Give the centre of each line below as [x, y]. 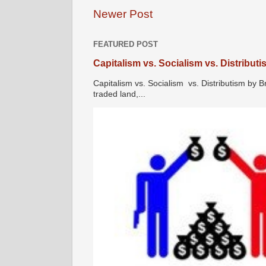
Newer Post [123, 14]
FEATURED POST [126, 44]
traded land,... [119, 94]
